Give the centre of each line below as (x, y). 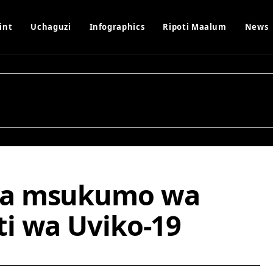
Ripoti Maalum (195, 27)
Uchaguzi (51, 27)
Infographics (117, 27)
